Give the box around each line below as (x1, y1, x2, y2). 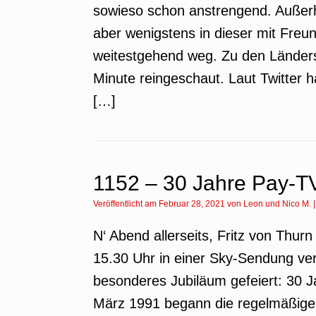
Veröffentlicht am (98, 199, 159, 209)
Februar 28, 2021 (159, 199, 225, 209)
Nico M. (282, 199, 311, 209)
